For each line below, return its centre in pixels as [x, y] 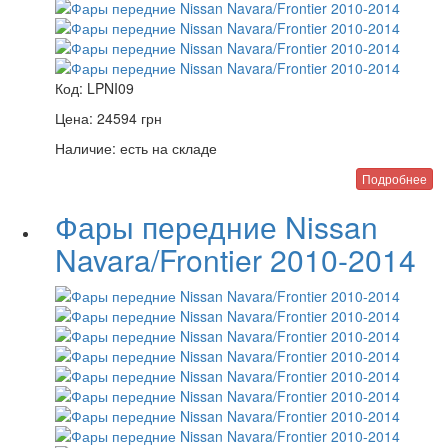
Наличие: [85, 148]
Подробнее [394, 178]
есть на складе [166, 148]
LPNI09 [110, 88]
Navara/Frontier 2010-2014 [235, 259]
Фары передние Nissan [216, 226]
